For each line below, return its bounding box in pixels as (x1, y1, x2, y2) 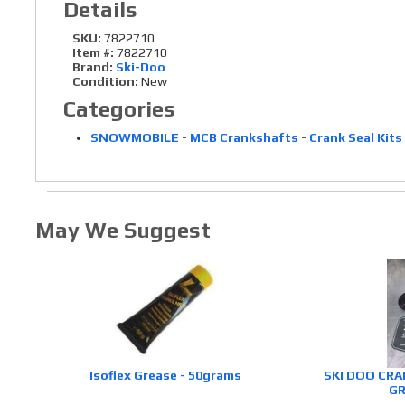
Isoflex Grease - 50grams (89, 368, 242, 383)
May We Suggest (34, 218, 211, 242)
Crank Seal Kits (308, 130, 402, 145)
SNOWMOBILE (89, 130, 179, 145)
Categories (62, 97, 175, 121)
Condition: (71, 74, 138, 89)
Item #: (71, 45, 117, 60)
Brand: (71, 60, 113, 74)
